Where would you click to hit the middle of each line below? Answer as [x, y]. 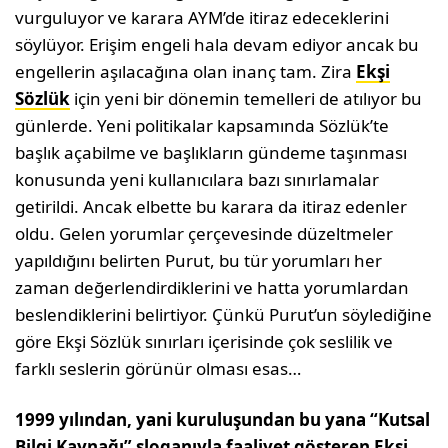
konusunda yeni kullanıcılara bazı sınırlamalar [197, 179]
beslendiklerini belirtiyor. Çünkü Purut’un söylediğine [224, 314]
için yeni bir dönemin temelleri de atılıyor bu [246, 98]
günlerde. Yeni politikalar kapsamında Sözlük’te [202, 125]
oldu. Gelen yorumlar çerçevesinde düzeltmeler [204, 233]
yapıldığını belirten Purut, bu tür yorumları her [199, 260]
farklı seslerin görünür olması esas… [158, 368]
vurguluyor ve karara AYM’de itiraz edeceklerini [202, 17]
